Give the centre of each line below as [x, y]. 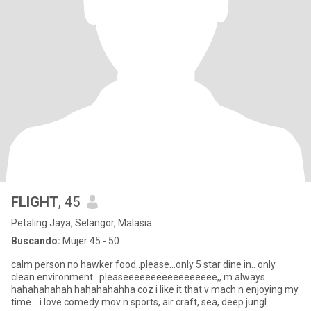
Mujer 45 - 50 [90, 241]
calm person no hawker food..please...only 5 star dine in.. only [143, 264]
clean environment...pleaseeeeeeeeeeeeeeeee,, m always [138, 277]
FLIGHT [35, 202]
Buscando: [36, 241]
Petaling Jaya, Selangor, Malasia [82, 223]
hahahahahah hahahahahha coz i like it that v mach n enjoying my [148, 289]
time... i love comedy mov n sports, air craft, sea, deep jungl [184, 302]
